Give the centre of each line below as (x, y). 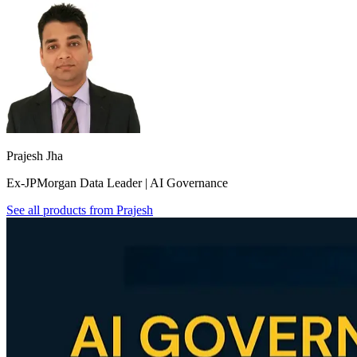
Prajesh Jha (35, 156)
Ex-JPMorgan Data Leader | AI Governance (117, 183)
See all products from (61, 210)
